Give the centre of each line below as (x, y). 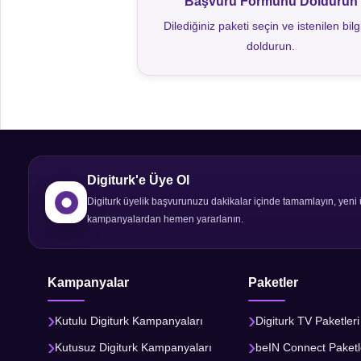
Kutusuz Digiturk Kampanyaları (133, 347)
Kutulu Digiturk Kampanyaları (129, 320)
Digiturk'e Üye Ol (138, 180)
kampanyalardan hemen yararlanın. (165, 219)
